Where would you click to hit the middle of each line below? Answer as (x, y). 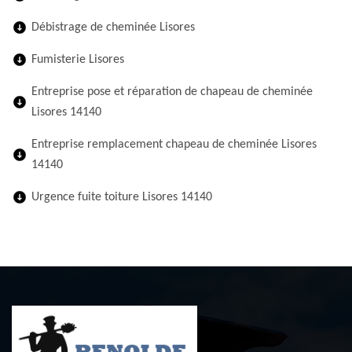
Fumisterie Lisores (78, 60)
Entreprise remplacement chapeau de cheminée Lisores (174, 145)
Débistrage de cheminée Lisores (113, 27)
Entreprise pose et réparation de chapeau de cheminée (172, 92)
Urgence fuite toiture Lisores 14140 (122, 197)
